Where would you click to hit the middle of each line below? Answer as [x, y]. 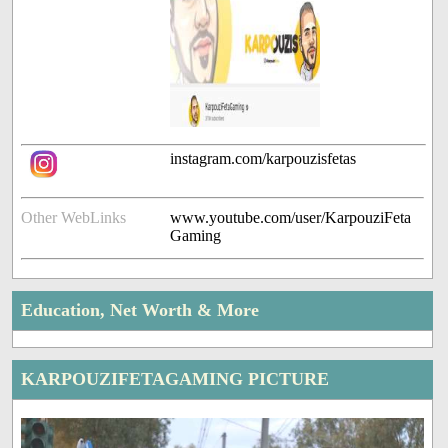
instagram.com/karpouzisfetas [263, 159]
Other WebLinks [74, 218]
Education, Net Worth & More [140, 310]
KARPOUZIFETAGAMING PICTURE [175, 379]
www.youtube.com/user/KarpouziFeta [291, 218]
